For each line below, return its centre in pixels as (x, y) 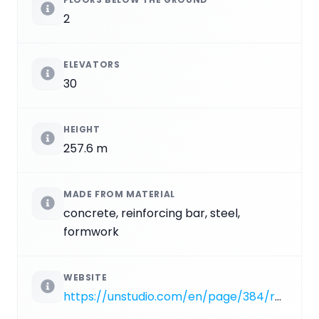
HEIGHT (82, 129)
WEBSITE (85, 277)
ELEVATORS (92, 64)
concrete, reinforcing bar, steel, (152, 213)
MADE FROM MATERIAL (119, 194)
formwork (91, 231)
